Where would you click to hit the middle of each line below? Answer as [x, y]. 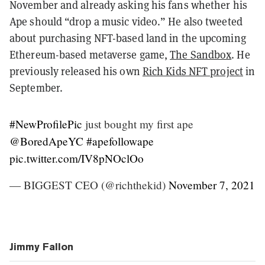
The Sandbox [201, 54]
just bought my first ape [138, 124]
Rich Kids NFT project [193, 71]
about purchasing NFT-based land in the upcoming [128, 38]
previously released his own [76, 71]
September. [36, 88]
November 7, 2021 [212, 185]
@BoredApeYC [46, 141]
